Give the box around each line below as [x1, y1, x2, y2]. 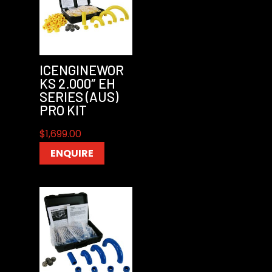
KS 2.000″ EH [39, 75, 115, 91]
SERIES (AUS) [39, 89, 118, 104]
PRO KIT [39, 102, 87, 118]
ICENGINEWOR [39, 62, 124, 78]
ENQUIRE [50, 146, 93, 160]
